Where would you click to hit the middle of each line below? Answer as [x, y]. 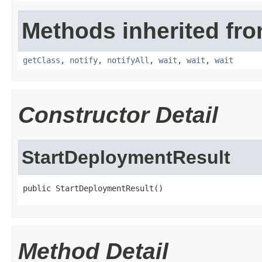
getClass [42, 60]
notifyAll [128, 60]
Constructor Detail [118, 115]
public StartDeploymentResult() [93, 188]
